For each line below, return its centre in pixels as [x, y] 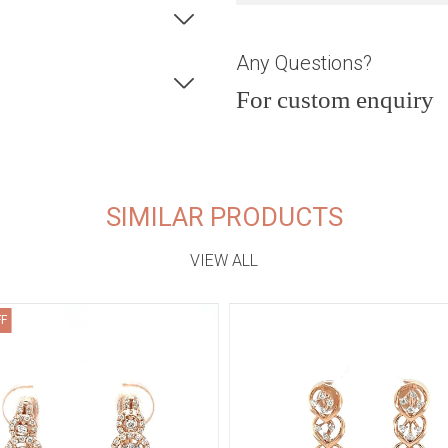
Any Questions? [304, 63]
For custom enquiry [335, 99]
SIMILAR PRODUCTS [224, 217]
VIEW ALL [224, 260]
